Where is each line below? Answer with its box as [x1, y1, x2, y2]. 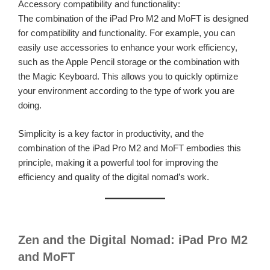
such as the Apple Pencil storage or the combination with [18, 57, 239, 67]
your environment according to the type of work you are [18, 86, 234, 96]
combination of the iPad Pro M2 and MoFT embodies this [18, 142, 241, 153]
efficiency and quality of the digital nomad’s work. [18, 171, 209, 182]
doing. [18, 100, 42, 111]
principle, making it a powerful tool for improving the [18, 157, 218, 168]
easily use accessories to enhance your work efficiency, [18, 42, 237, 53]
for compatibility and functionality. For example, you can [18, 28, 235, 39]
